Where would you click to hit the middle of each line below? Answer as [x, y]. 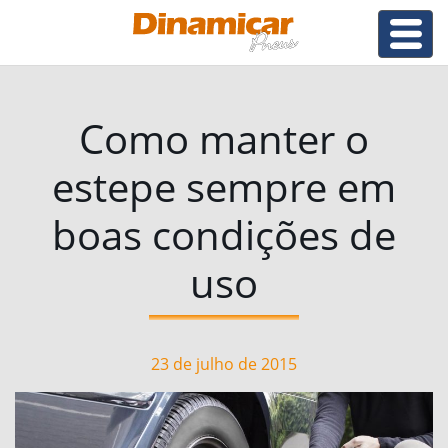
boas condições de [224, 234]
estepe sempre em [224, 186]
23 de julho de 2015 [224, 364]
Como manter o [224, 138]
